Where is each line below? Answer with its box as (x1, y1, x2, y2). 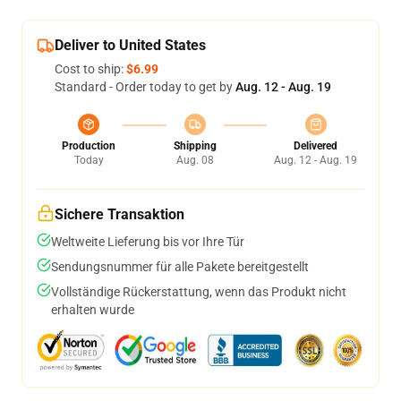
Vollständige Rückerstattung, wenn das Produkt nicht (51, 285, 346, 299)
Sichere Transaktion (55, 206, 184, 223)
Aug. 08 (175, 154, 214, 166)
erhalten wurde (51, 303, 134, 317)
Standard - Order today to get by (55, 80, 235, 94)
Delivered (294, 140, 337, 152)
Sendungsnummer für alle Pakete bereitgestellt (51, 260, 309, 274)
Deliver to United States (55, 37, 206, 54)
